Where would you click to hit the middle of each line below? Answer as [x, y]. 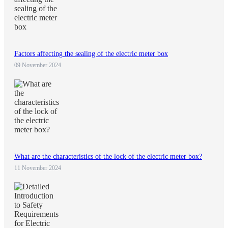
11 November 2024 [38, 168]
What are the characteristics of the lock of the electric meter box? [108, 156]
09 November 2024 [38, 65]
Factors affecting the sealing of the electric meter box [91, 53]
